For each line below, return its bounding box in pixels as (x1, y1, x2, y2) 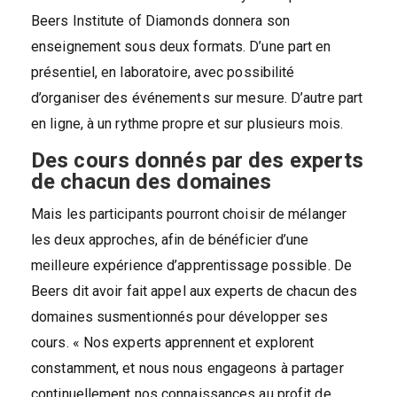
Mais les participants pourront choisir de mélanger (31, 205, 347, 222)
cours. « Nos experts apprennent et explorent (31, 333, 315, 351)
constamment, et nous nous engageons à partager (31, 359, 344, 377)
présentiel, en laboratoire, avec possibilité (31, 63, 295, 81)
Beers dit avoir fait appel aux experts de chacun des (31, 282, 358, 300)
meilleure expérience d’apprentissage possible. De (31, 256, 352, 274)
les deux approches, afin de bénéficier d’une (31, 230, 309, 248)
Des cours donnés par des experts (31, 147, 364, 173)
